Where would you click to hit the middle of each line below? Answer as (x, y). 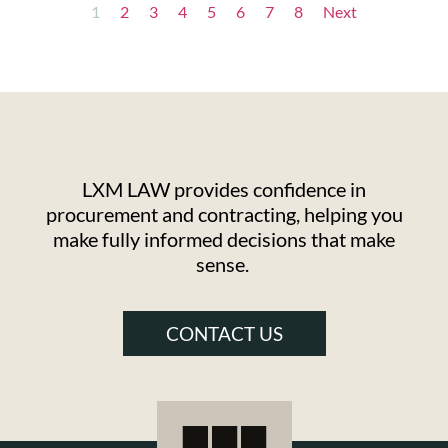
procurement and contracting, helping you (224, 213)
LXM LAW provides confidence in (224, 188)
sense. (224, 263)
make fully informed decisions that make (224, 238)
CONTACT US (224, 334)
